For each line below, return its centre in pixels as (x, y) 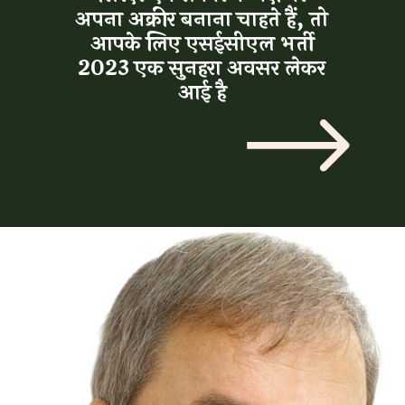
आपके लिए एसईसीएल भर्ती (250, 41)
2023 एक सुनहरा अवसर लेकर (250, 62)
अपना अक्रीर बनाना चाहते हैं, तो (249, 19)
